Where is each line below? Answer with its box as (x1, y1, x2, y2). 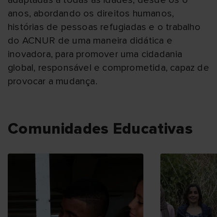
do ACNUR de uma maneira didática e (8, 35, 172, 46)
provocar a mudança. (8, 76, 97, 87)
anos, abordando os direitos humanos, (8, 8, 174, 19)
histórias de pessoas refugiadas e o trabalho (8, 21, 201, 33)
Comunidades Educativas (8, 120, 193, 139)
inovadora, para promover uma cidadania (8, 48, 183, 60)
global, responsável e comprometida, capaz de (8, 62, 209, 74)
